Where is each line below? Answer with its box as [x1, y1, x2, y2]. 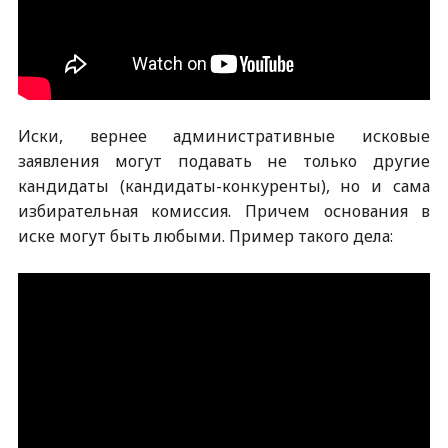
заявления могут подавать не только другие [17, 150, 431, 172]
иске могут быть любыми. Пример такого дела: [17, 225, 393, 247]
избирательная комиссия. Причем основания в [17, 200, 431, 222]
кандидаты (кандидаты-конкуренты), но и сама [17, 175, 431, 197]
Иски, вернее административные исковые [17, 125, 431, 147]
